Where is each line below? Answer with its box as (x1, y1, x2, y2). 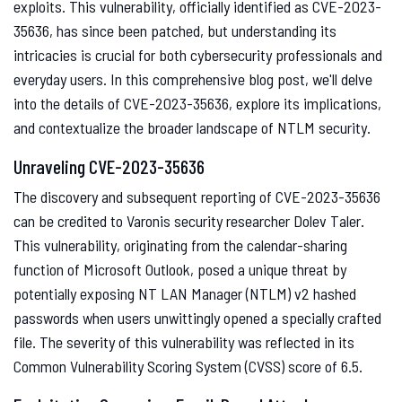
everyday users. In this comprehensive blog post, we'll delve (13, 69, 372, 90)
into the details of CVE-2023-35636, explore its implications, (13, 93, 381, 114)
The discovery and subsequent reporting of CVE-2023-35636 (13, 187, 380, 207)
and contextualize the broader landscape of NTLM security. (13, 118, 371, 138)
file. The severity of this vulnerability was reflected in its (13, 332, 354, 353)
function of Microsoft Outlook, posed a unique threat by (13, 259, 346, 280)
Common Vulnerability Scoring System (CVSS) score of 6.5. (13, 356, 363, 377)
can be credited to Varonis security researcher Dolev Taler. (13, 211, 364, 232)
